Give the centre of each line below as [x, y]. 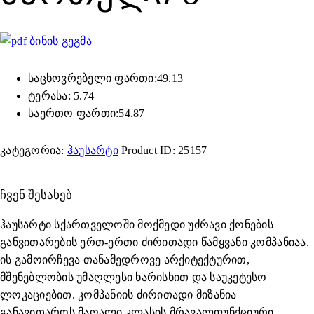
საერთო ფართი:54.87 [87, 114]
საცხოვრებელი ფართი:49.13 [106, 78]
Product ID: [150, 151]
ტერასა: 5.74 [61, 96]
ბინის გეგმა [59, 41]
